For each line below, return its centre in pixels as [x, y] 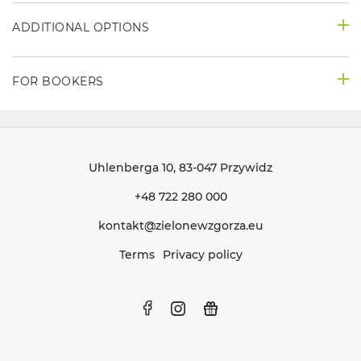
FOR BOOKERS [58, 81]
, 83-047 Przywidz [223, 167]
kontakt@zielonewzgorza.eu [180, 225]
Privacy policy [202, 254]
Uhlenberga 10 [131, 167]
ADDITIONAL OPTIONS [81, 27]
